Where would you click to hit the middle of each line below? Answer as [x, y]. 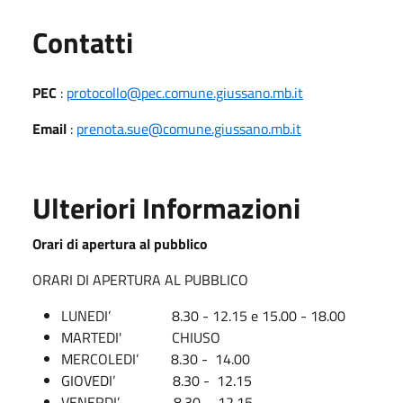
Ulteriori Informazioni [166, 207]
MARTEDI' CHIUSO [141, 337]
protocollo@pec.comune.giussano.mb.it [185, 92]
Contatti [83, 42]
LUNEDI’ [86, 315]
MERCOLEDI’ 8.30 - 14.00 [156, 358]
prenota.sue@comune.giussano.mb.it [189, 128]
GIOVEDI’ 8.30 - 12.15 [158, 380]
